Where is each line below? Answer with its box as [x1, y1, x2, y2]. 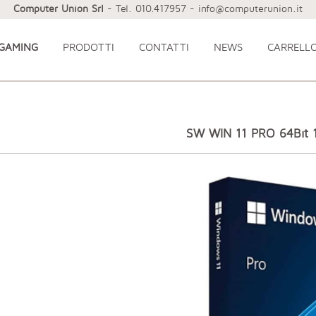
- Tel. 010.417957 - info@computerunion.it [104, 2, 303, 14]
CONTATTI [138, 41, 189, 53]
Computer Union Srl [13, 2, 104, 14]
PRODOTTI [62, 41, 114, 53]
